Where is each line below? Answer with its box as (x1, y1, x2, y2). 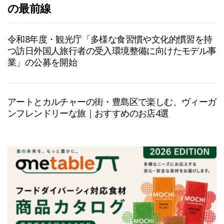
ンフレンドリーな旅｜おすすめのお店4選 (7, 106, 169, 119)
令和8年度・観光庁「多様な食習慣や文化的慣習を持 (7, 32, 212, 45)
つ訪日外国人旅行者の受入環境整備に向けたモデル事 (7, 44, 216, 56)
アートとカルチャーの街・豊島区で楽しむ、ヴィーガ (7, 95, 216, 107)
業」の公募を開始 (7, 55, 77, 68)
